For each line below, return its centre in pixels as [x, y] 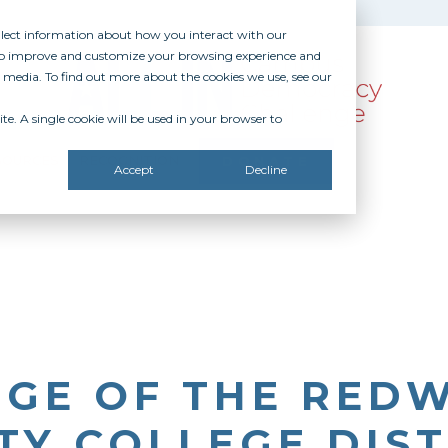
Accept [134, 170]
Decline [266, 170]
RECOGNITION [129, 160]
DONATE [266, 160]
